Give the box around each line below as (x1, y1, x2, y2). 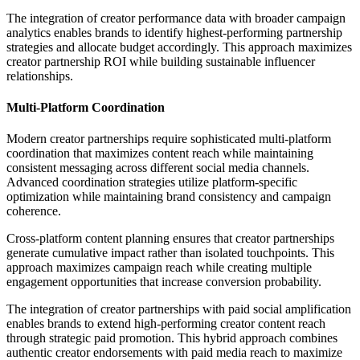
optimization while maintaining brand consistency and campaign (6, 190, 331, 204)
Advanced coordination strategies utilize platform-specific (6, 175, 297, 190)
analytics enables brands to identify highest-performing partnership (6, 25, 342, 39)
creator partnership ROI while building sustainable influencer (6, 54, 315, 68)
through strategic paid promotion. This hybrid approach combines (6, 331, 337, 346)
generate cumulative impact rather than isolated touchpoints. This (6, 246, 334, 260)
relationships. (6, 68, 73, 83)
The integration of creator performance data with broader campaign (6, 10, 346, 25)
